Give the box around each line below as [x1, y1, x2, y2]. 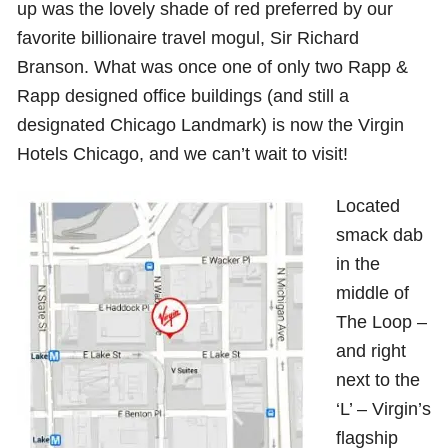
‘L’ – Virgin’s [335, 398, 431, 420]
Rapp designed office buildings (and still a [17, 85, 350, 107]
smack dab [335, 224, 423, 246]
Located [335, 195, 400, 217]
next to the [335, 369, 420, 391]
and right [335, 340, 406, 362]
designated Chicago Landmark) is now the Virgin [17, 114, 405, 136]
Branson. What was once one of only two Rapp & [17, 56, 409, 78]
